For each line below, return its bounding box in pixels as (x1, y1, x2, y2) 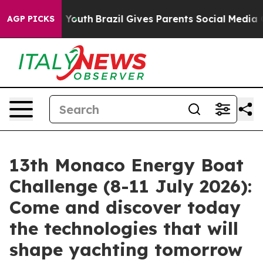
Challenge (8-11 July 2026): (9, 175, 252, 197)
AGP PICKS (7, 14, 55, 24)
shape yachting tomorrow (9, 238, 242, 261)
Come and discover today (9, 196, 241, 218)
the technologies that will (9, 217, 238, 240)
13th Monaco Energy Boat (9, 154, 244, 176)
